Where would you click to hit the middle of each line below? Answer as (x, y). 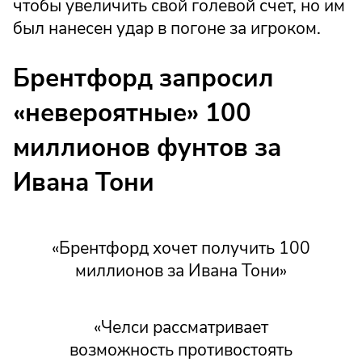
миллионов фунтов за (147, 147)
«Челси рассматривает (181, 327)
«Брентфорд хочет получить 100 (181, 248)
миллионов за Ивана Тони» (181, 271)
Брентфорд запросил (143, 78)
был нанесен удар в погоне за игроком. (167, 28)
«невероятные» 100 (132, 112)
